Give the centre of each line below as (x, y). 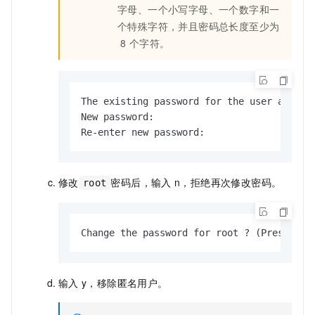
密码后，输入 (141, 182)
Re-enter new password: (143, 133)
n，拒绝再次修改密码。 (228, 182)
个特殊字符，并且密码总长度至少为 (199, 26)
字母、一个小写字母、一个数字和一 (199, 9)
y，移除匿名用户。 (125, 283)
